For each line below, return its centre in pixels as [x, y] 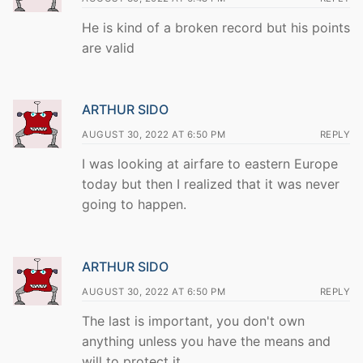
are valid [108, 47]
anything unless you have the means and [206, 342]
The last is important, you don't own [193, 321]
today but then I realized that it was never [211, 184]
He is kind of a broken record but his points [216, 27]
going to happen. [134, 205]
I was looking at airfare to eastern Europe [210, 164]
